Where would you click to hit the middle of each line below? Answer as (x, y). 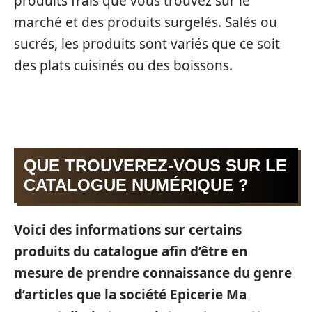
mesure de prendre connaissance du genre (153, 273)
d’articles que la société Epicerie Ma (130, 294)
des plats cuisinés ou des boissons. (123, 65)
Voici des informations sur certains (128, 229)
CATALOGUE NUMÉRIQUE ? (136, 185)
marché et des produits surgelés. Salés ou (146, 22)
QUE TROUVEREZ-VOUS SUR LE (155, 165)
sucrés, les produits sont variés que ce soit (147, 44)
